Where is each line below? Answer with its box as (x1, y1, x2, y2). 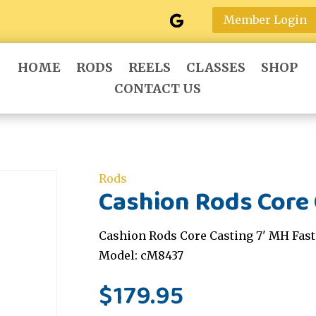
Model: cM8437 (99, 248, 184, 263)
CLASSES (186, 59, 246, 75)
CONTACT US (114, 80, 202, 97)
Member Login (223, 12, 307, 27)
